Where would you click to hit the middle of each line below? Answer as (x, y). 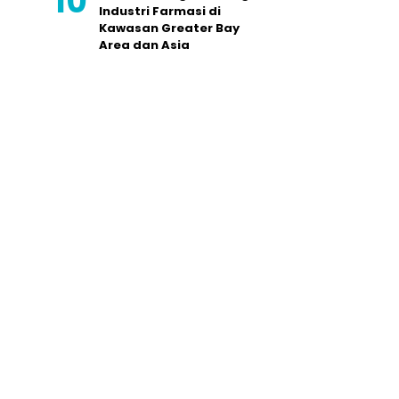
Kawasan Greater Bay (169, 28)
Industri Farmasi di (160, 11)
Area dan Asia (144, 45)
